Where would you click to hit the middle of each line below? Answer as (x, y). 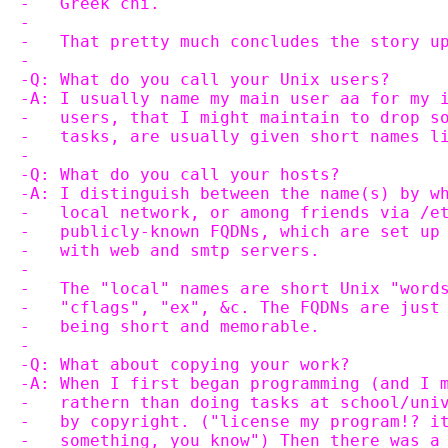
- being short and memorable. (170, 326)
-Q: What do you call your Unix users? (205, 79)
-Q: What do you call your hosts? (180, 174)
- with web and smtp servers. (170, 250)
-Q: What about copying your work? (185, 364)
